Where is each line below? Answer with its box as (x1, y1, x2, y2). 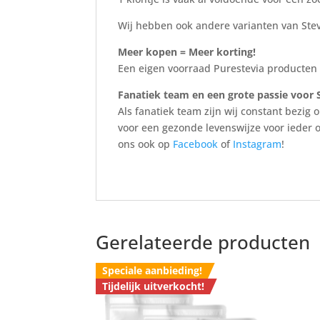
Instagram (233, 137, 282, 151)
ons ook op (118, 137, 174, 151)
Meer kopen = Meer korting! (118, 45, 256, 59)
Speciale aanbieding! (101, 264, 202, 278)
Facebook (173, 137, 219, 151)
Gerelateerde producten (96, 229, 311, 256)
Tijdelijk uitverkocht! (101, 279, 204, 294)
